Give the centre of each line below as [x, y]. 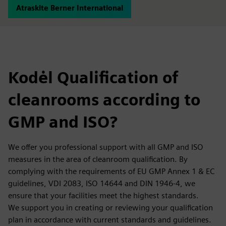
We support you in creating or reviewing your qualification [110, 208]
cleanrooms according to [104, 100]
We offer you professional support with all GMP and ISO [106, 147]
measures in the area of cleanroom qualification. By [98, 159]
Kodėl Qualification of [93, 77]
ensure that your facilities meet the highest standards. [103, 195]
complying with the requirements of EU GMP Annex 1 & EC [111, 171]
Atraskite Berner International [70, 8]
